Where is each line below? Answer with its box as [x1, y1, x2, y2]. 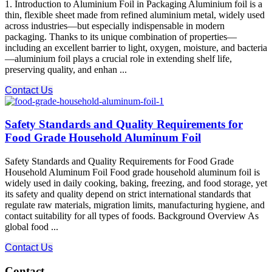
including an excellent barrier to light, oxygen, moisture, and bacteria [5, 42, 267, 53]
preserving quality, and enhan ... [5, 64, 127, 75]
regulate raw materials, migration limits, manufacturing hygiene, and [5, 199, 265, 210]
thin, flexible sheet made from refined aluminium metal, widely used [5, 9, 265, 20]
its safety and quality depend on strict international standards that [5, 188, 251, 199]
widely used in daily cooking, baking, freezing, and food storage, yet [5, 177, 267, 188]
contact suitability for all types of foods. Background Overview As [5, 210, 259, 221]
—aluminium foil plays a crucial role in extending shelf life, [5, 53, 232, 64]
